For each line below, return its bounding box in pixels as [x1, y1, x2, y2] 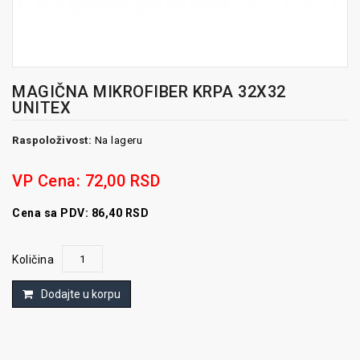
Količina [12, 253, 54, 267]
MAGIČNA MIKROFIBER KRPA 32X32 [12, 82, 286, 102]
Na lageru [92, 134, 142, 147]
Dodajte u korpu [41, 288, 121, 301]
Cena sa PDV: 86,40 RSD [12, 207, 149, 220]
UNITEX [12, 98, 71, 118]
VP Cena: [12, 171, 85, 191]
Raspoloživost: [12, 134, 92, 147]
